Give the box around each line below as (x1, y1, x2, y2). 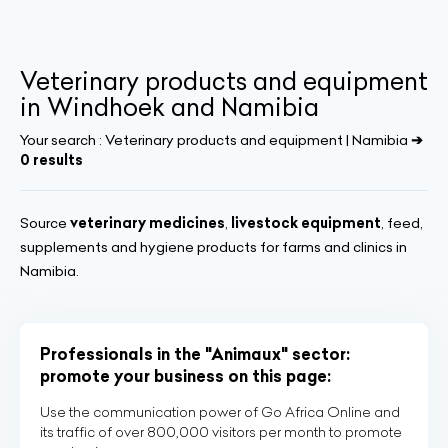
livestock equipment (231, 214, 381, 232)
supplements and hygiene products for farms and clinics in (20, 238, 407, 256)
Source (20, 214, 70, 232)
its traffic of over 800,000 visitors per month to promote (40, 423, 402, 441)
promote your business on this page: (40, 366, 331, 386)
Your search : (20, 131, 105, 149)
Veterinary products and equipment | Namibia (105, 131, 408, 149)
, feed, (381, 214, 423, 232)
